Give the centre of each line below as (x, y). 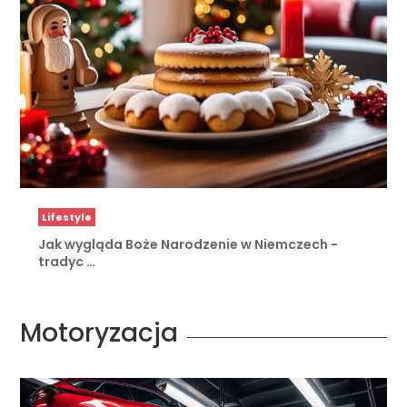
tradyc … (67, 261)
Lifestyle (67, 217)
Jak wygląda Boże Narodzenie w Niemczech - (189, 244)
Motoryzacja (99, 333)
